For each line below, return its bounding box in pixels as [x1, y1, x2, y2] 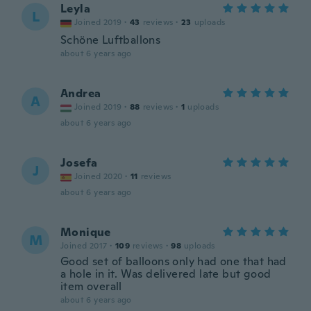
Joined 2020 [74, 171, 123, 182]
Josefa [60, 155, 98, 170]
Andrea [60, 86, 101, 101]
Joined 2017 [60, 240, 108, 251]
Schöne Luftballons [60, 33, 161, 47]
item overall [60, 279, 122, 294]
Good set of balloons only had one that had [60, 254, 287, 269]
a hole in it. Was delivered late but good [60, 267, 271, 281]
